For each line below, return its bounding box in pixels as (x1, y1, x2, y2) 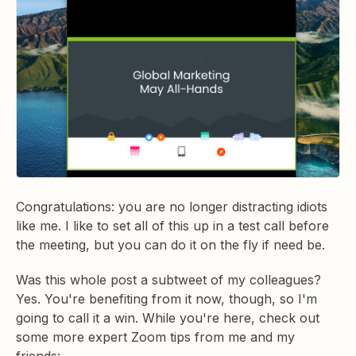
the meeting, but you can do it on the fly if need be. (16, 237, 329, 253)
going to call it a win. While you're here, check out (16, 310, 319, 327)
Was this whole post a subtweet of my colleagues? (16, 272, 321, 288)
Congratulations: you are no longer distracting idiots (16, 199, 327, 215)
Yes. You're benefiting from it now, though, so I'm (16, 291, 317, 308)
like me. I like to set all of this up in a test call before (16, 218, 329, 234)
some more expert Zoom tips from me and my (16, 329, 295, 346)
